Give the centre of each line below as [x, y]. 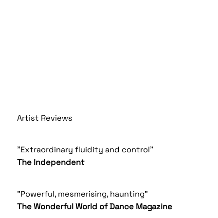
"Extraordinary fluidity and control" [85, 149]
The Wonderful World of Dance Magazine [96, 206]
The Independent [51, 162]
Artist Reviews [45, 118]
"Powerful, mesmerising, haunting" [83, 194]
